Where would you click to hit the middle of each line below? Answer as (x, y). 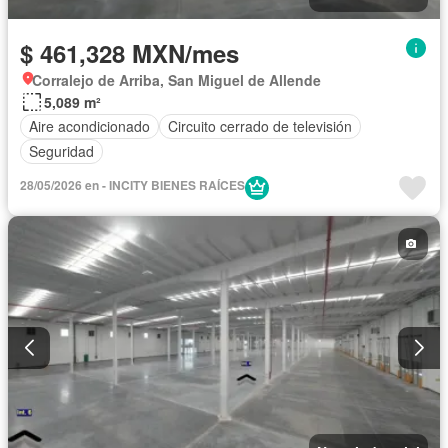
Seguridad (61, 151)
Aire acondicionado (89, 126)
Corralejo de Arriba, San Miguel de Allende (176, 79)
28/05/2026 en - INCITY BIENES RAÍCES (132, 184)
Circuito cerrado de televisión (260, 126)
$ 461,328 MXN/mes (129, 52)
